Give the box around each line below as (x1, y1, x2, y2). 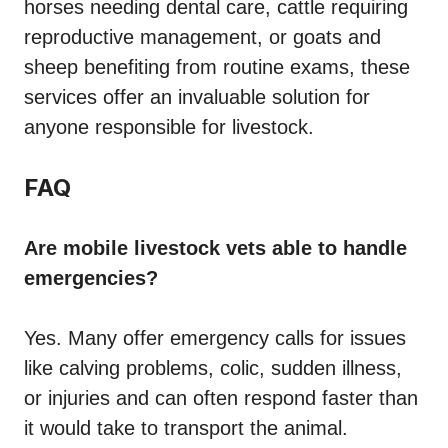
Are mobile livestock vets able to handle (24, 237, 407, 260)
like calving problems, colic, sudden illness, (24, 357, 402, 380)
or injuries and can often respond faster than (24, 387, 418, 410)
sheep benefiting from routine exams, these (24, 56, 410, 79)
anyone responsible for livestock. (24, 116, 314, 139)
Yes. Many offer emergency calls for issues (24, 327, 406, 350)
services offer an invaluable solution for (24, 86, 370, 109)
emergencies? (24, 267, 158, 290)
